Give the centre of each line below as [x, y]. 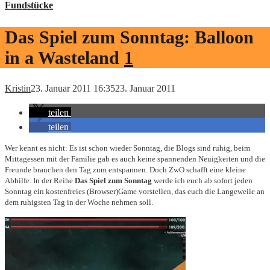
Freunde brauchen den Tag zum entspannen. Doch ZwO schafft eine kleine [125, 169]
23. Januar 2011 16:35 [73, 88]
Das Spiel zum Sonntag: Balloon [129, 37]
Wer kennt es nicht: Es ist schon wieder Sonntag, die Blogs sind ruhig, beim [127, 148]
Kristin [18, 88]
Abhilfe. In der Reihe [40, 180]
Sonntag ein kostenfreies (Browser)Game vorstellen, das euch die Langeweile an [135, 191]
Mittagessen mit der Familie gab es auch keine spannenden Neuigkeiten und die [135, 159]
